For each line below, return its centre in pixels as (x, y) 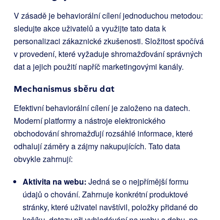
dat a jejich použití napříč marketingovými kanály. (99, 67)
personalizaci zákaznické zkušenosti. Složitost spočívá (109, 41)
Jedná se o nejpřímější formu (137, 181)
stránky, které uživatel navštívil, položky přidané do (110, 207)
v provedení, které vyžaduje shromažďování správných (108, 54)
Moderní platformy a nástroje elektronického (90, 121)
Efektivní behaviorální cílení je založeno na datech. (102, 108)
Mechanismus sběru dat (64, 89)
